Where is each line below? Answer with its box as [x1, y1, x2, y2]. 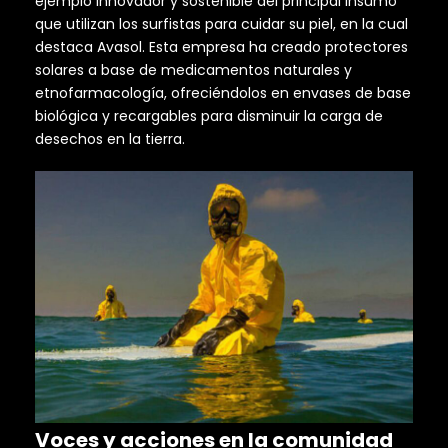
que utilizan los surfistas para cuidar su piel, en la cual [35, 13, 408, 34]
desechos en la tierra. [35, 128, 185, 149]
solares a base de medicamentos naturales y [35, 59, 352, 80]
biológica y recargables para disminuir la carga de [35, 105, 383, 126]
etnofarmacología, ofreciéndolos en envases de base [35, 82, 411, 103]
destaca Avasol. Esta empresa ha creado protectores [35, 36, 408, 57]
